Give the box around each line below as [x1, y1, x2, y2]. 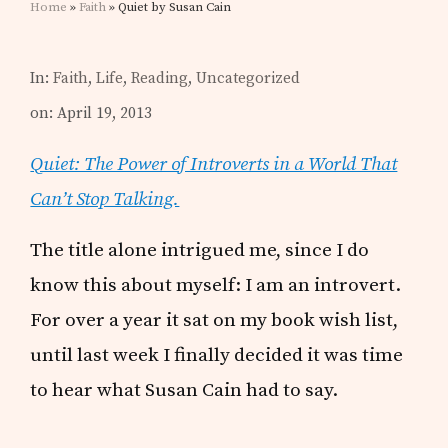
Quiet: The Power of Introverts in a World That [30, 151, 398, 176]
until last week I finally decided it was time [30, 342, 404, 367]
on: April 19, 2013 [30, 103, 153, 123]
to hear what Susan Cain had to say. [30, 377, 339, 402]
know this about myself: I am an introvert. [30, 272, 402, 297]
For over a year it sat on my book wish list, [30, 307, 399, 332]
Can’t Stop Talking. [30, 186, 180, 211]
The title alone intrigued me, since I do [30, 237, 370, 262]
